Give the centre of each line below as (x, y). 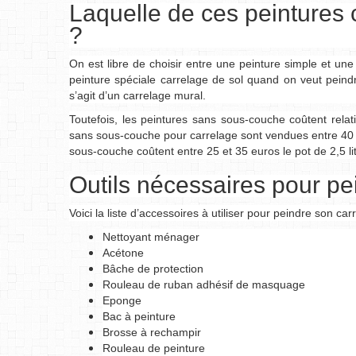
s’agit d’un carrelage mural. (137, 95)
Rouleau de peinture (154, 348)
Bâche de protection (153, 269)
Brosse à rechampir (152, 332)
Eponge (122, 300)
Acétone (123, 253)
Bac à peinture (139, 316)
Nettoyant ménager (151, 237)
